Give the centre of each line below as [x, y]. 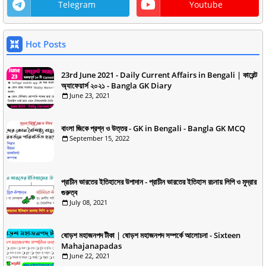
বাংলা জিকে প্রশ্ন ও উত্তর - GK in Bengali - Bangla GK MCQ [153, 128]
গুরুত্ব [69, 192]
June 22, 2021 [90, 256]
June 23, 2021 [90, 95]
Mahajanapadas [91, 246]
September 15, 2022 [99, 138]
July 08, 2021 [88, 202]
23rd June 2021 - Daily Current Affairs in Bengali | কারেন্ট [159, 75]
